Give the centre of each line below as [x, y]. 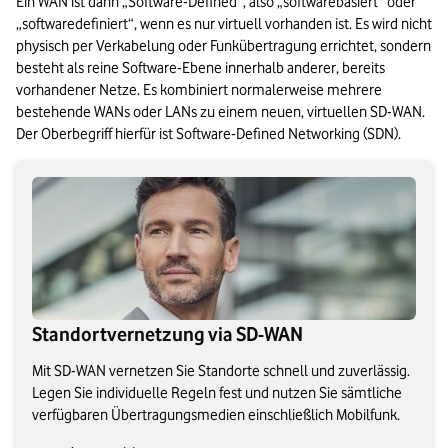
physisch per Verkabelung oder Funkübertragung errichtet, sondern [223, 46]
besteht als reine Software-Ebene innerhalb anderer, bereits [200, 68]
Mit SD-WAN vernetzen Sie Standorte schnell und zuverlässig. [221, 371]
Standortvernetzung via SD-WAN [167, 334]
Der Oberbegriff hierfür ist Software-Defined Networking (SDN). [208, 134]
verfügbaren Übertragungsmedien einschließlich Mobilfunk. [216, 415]
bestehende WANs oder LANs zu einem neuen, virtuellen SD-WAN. [220, 112]
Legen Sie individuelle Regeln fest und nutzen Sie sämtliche [217, 393]
